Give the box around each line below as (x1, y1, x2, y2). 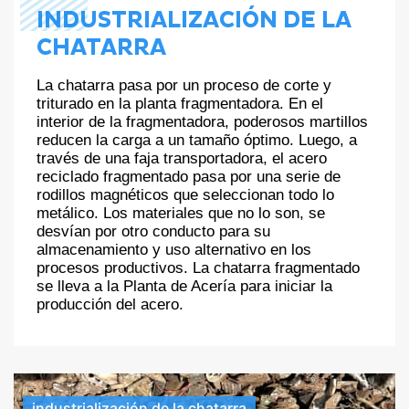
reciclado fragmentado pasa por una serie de (37, 168, 341, 186)
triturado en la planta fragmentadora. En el (37, 95, 323, 113)
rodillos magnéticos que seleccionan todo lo (37, 186, 334, 204)
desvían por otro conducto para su (37, 223, 270, 241)
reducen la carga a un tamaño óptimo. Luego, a (37, 131, 357, 150)
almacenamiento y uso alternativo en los (37, 241, 311, 259)
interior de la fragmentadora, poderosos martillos (37, 113, 368, 131)
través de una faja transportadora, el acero (37, 150, 327, 168)
